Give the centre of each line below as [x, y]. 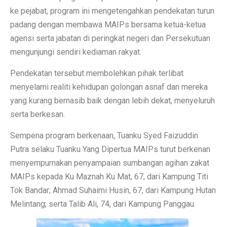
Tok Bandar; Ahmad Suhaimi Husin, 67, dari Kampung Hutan [113, 191]
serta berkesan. [37, 115]
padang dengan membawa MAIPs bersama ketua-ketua [108, 25]
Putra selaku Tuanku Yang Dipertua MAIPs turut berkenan [110, 149]
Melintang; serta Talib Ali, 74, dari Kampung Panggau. [103, 204]
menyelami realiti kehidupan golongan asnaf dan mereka [109, 87]
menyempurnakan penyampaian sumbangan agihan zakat [110, 163]
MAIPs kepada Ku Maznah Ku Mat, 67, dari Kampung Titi [109, 177]
